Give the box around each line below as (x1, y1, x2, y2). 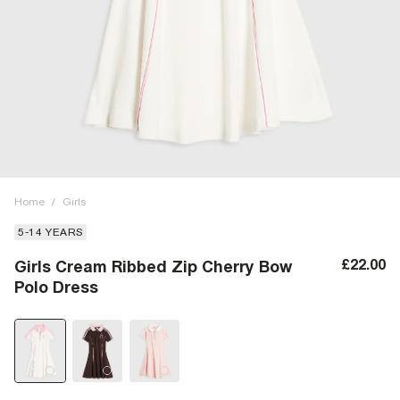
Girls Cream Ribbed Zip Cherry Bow (14, 257, 292, 276)
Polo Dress (14, 278, 98, 296)
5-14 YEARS (18, 226, 83, 238)
